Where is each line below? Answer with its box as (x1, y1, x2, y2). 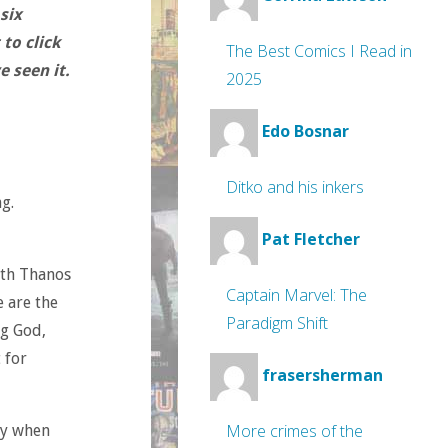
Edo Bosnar (262, 120, 349, 143)
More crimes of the (226, 420, 363, 442)
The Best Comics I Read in (226, 40, 412, 62)
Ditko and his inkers (226, 176, 364, 198)
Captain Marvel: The (226, 284, 367, 306)
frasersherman (262, 364, 383, 387)
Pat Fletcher (262, 228, 360, 251)
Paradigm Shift (226, 312, 328, 334)
